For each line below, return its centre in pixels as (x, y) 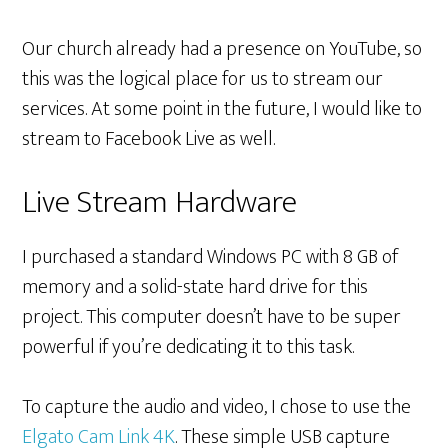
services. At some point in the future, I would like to (222, 109)
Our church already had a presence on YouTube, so (222, 49)
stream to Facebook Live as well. (149, 139)
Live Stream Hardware (160, 202)
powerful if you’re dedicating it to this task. (188, 347)
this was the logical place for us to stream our (203, 79)
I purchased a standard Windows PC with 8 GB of (210, 257)
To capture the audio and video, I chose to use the (217, 407)
